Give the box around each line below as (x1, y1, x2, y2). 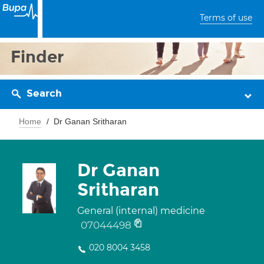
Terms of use (200, 12, 252, 23)
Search (27, 87, 62, 100)
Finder (11, 47, 64, 67)
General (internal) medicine (77, 205, 205, 216)
